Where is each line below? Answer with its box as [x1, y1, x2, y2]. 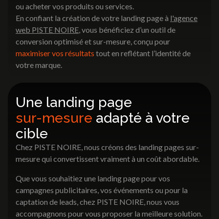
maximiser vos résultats [16, 48, 94, 58]
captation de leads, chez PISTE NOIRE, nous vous [16, 197, 179, 207]
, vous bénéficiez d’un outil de [79, 25, 175, 35]
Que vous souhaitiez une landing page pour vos [16, 174, 170, 183]
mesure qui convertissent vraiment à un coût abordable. [16, 154, 199, 164]
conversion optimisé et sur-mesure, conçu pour [16, 37, 170, 46]
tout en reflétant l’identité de [94, 48, 191, 58]
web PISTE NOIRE [16, 25, 79, 35]
